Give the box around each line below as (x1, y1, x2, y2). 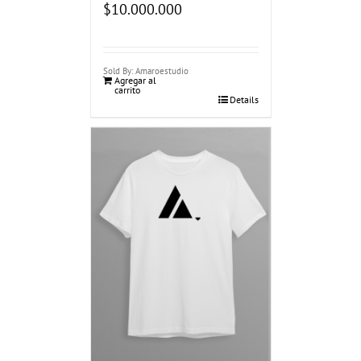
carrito (114, 84, 140, 97)
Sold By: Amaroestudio (102, 65, 189, 77)
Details (229, 93, 259, 106)
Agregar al (114, 74, 156, 87)
